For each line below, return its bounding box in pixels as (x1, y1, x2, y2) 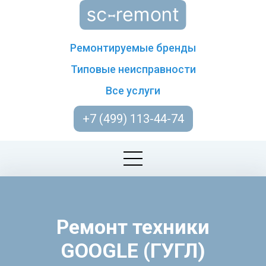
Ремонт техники (56, 215, 210, 239)
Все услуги (106, 84, 160, 97)
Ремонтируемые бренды (70, 42, 196, 54)
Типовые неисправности (70, 63, 196, 75)
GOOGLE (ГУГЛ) (61, 239, 205, 262)
